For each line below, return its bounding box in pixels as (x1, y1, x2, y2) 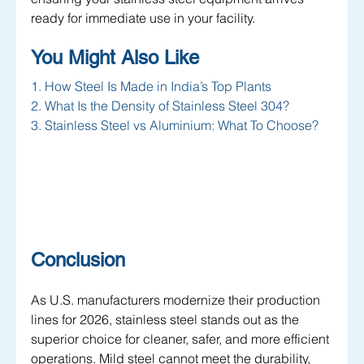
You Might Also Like (31, 46, 205, 69)
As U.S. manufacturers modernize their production (31, 292, 323, 309)
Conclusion (31, 249, 125, 271)
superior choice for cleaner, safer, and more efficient (31, 331, 332, 348)
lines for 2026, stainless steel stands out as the (31, 311, 302, 328)
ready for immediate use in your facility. (31, 10, 255, 27)
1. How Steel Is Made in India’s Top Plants (31, 78, 271, 95)
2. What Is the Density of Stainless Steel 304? (31, 97, 289, 115)
